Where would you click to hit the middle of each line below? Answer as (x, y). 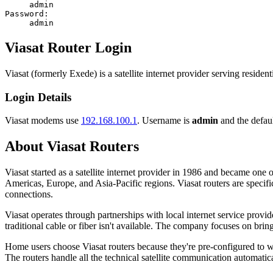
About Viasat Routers (72, 147)
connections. (29, 194)
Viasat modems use (43, 121)
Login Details (38, 97)
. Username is (165, 121)
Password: (27, 14)
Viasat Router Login (68, 48)
